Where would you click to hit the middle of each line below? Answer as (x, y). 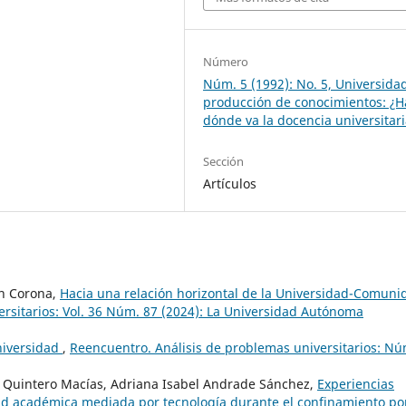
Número (226, 61)
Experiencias (356, 383)
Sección (224, 161)
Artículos (230, 183)
